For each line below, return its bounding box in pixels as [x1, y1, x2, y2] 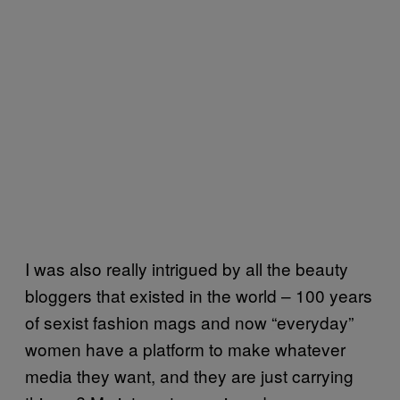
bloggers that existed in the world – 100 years [25, 282, 372, 307]
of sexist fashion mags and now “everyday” [25, 309, 354, 334]
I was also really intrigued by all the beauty [25, 255, 348, 280]
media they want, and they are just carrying [25, 362, 354, 387]
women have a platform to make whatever [25, 336, 346, 361]
